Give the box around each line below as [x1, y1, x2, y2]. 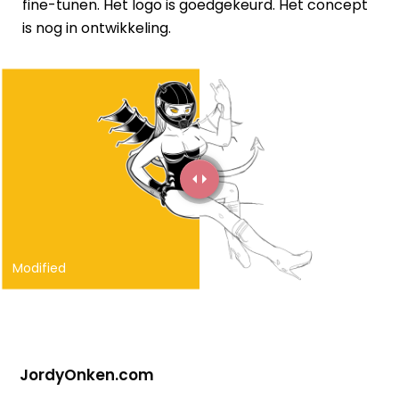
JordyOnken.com [20, 363, 155, 386]
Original [339, 258, 387, 277]
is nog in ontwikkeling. [22, 17, 171, 38]
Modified [12, 258, 66, 277]
